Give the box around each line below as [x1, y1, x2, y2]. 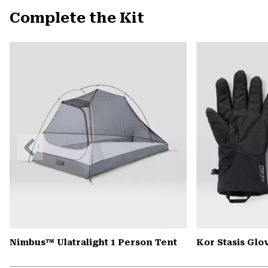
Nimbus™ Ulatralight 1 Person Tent [10, 237, 177, 247]
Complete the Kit [10, 10, 144, 27]
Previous [17, 135, 55, 145]
